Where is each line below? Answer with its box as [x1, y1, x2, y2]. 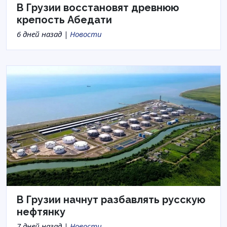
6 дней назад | [17, 29, 70, 39]
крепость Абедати [17, 14, 112, 26]
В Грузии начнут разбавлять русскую [17, 194, 205, 206]
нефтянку [17, 206, 65, 218]
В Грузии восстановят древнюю [17, 2, 179, 14]
